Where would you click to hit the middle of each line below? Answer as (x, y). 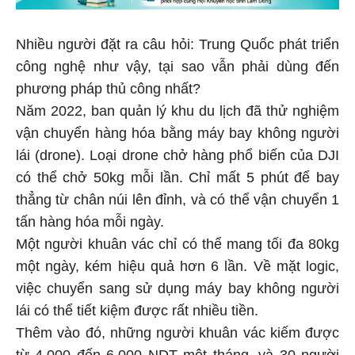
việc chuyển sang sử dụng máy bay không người (177, 290)
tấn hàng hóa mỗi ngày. (90, 224)
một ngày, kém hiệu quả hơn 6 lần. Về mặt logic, (177, 268)
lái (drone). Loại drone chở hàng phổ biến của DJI (177, 157)
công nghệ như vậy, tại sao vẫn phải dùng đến (177, 69)
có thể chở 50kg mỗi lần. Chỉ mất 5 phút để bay (177, 179)
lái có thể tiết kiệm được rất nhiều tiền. (137, 313)
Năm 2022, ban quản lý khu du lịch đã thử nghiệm (177, 113)
